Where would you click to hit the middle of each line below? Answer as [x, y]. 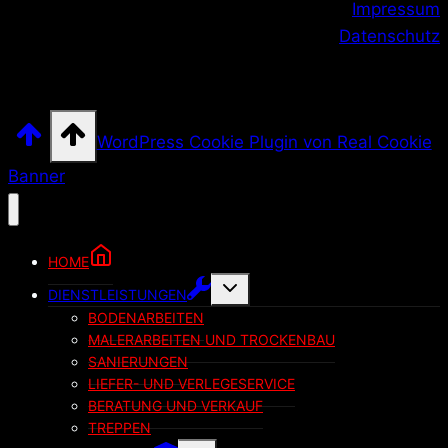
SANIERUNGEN [138, 361]
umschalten [250, 297]
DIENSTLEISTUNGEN [117, 294]
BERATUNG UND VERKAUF [175, 405]
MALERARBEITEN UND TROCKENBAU [211, 339]
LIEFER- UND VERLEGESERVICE [191, 383]
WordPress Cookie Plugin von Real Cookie [264, 142]
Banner [36, 176]
